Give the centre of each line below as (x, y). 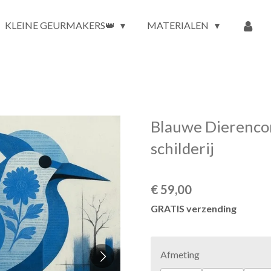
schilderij (182, 148)
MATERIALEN (179, 25)
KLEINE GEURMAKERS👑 (61, 25)
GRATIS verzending (194, 208)
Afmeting (180, 254)
